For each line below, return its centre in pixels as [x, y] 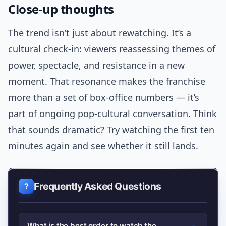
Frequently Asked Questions [98, 186]
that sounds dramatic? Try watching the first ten [111, 130]
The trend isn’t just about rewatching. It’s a [100, 33]
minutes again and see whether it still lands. [103, 146]
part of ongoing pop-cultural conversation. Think [112, 114]
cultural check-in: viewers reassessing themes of [112, 49]
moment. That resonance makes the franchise [107, 81]
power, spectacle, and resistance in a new [96, 65]
